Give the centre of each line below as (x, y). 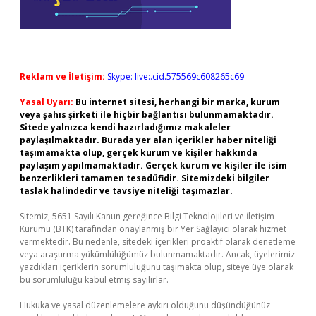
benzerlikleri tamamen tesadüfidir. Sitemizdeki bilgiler (145, 178)
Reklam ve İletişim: (62, 77)
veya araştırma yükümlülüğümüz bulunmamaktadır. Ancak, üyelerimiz (157, 254)
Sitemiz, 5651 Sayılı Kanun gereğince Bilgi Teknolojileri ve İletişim (147, 216)
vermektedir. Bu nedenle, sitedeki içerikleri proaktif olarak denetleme (158, 242)
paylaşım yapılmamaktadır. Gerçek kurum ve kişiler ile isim (153, 165)
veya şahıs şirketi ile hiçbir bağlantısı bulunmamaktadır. (147, 115)
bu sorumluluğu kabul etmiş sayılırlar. (94, 280)
